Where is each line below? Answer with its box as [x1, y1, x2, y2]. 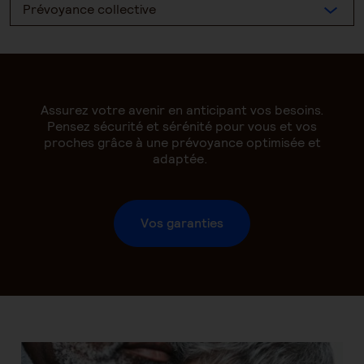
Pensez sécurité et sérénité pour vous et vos [47, 118, 317, 135]
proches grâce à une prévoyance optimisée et [43, 134, 321, 151]
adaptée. [153, 150, 211, 167]
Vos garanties [141, 214, 223, 232]
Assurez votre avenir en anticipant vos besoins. [40, 102, 324, 119]
